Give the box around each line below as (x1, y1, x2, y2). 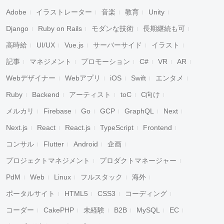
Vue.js (64, 41, 83, 49)
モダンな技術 (91, 24, 133, 32)
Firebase (43, 107, 71, 115)
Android (73, 140, 98, 148)
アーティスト (69, 90, 111, 98)
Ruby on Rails (38, 24, 82, 32)
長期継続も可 (143, 24, 185, 32)
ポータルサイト (6, 189, 55, 197)
